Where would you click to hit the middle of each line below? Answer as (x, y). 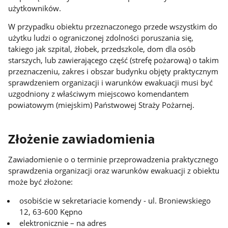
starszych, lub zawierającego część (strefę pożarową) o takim (114, 60)
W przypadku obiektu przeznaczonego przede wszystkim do (113, 27)
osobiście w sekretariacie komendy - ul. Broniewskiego (115, 200)
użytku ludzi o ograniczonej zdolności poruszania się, (101, 38)
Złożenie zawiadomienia (82, 139)
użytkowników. (35, 8)
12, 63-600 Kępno (51, 211)
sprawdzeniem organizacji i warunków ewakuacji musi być (111, 83)
